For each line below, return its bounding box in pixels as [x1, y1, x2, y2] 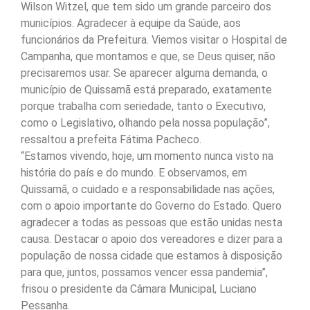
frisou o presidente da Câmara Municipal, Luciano [21, 282, 257, 296]
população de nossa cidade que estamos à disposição [21, 249, 282, 263]
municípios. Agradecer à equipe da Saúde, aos [21, 17, 241, 30]
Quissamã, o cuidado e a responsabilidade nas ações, [21, 183, 275, 197]
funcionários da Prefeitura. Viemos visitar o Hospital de [21, 33, 287, 47]
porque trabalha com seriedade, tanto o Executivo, [21, 100, 266, 113]
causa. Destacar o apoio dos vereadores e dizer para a [21, 232, 282, 246]
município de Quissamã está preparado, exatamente [21, 83, 272, 97]
